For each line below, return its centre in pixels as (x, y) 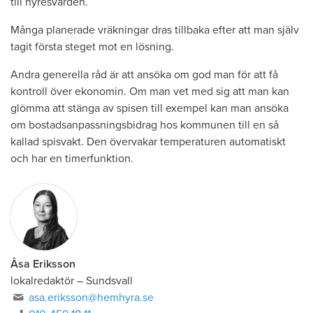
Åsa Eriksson (43, 264)
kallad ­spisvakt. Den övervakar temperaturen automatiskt (148, 141)
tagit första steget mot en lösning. (92, 46)
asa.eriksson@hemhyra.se (92, 297)
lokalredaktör (42, 281)
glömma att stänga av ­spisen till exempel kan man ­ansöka (150, 108)
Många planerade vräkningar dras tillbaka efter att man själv (155, 30)
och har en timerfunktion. (72, 158)
